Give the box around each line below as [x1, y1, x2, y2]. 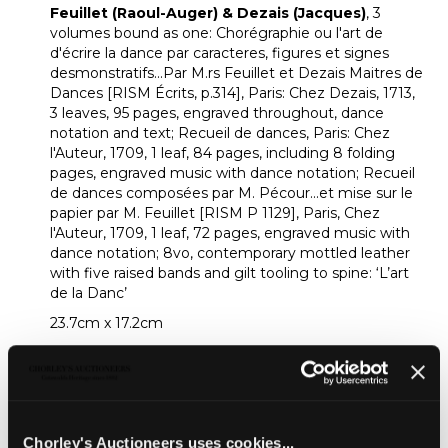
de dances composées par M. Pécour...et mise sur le [50, 183, 413, 202]
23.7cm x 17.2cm [50, 313, 163, 332]
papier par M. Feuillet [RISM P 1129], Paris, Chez [50, 203, 380, 222]
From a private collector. [50, 363, 219, 382]
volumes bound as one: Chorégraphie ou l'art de [50, 23, 383, 42]
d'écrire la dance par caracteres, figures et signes [50, 43, 389, 62]
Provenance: [50, 343, 138, 362]
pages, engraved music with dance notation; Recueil [50, 163, 415, 182]
